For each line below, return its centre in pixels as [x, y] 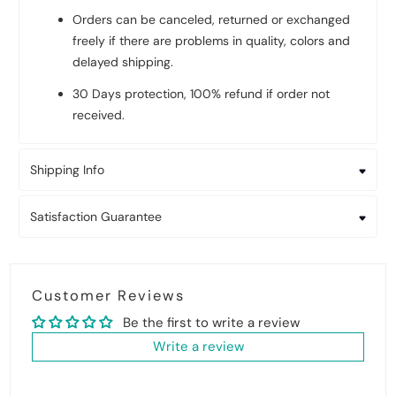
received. [99, 115]
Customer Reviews [109, 296]
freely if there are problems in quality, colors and [212, 41]
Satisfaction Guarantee [96, 217]
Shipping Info [68, 170]
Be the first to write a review [212, 323]
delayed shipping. [123, 62]
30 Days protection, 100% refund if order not [202, 94]
